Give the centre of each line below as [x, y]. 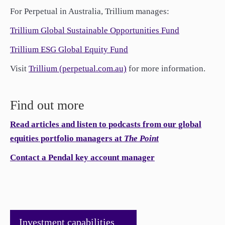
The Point [141, 138]
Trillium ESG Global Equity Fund [69, 49]
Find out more [47, 105]
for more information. [166, 69]
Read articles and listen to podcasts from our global [106, 124]
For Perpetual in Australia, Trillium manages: [90, 11]
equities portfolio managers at [67, 138]
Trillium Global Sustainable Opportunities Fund [95, 30]
